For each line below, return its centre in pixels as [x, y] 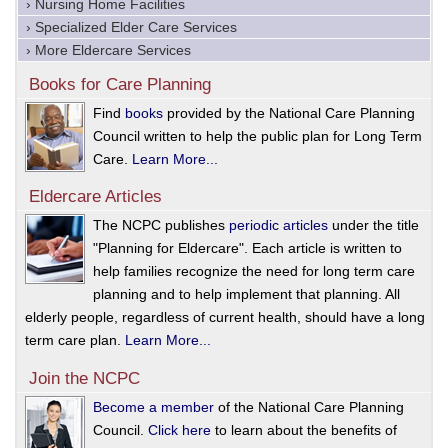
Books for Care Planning [120, 85]
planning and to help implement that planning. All [246, 294]
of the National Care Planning [309, 406]
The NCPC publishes [161, 225]
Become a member [153, 406]
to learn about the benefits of [304, 429]
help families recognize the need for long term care [254, 271]
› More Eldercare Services [108, 50]
